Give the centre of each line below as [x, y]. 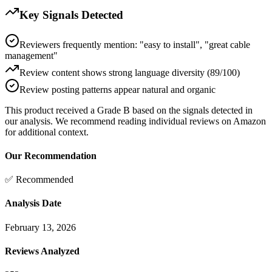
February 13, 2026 [40, 227]
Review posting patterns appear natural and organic [117, 89]
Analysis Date [33, 203]
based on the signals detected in [191, 110]
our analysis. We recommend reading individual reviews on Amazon [135, 121]
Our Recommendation [51, 155]
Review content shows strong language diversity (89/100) [130, 72]
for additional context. [47, 132]
